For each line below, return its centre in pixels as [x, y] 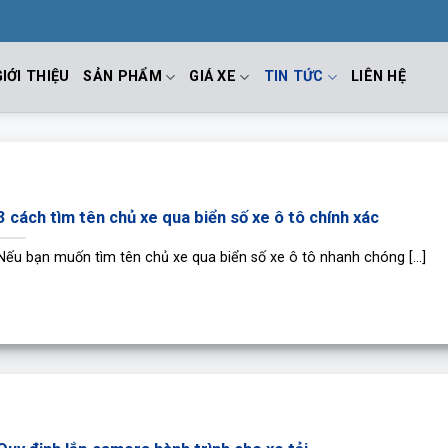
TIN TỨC [293, 76]
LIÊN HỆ [379, 76]
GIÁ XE [213, 76]
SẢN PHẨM [122, 76]
